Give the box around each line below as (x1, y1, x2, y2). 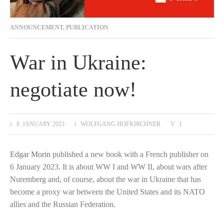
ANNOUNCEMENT (10, 24, 63, 31)
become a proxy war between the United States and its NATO (10, 187, 205, 196)
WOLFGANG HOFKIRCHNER (80, 120, 160, 128)
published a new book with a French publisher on (50, 149, 208, 158)
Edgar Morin (10, 149, 50, 158)
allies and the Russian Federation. (10, 199, 115, 208)
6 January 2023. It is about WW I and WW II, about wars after (10, 162, 207, 171)
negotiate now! (10, 77, 136, 101)
